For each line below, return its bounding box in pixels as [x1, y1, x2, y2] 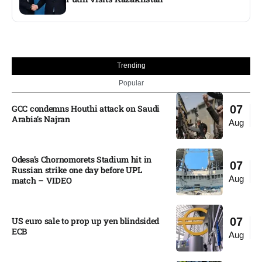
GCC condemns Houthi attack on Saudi [12, 102, 160, 114]
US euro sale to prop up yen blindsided [12, 215, 160, 226]
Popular [118, 78, 144, 87]
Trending [116, 61, 146, 70]
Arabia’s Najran [12, 113, 70, 125]
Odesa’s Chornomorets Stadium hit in [12, 153, 152, 165]
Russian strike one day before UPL [12, 164, 142, 175]
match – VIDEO [12, 174, 72, 186]
